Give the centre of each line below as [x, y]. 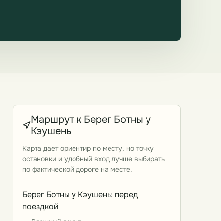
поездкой [40, 206]
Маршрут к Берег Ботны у [91, 120]
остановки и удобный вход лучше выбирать [93, 159]
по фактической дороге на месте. [77, 169]
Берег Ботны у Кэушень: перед [80, 195]
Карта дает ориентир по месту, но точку [88, 148]
